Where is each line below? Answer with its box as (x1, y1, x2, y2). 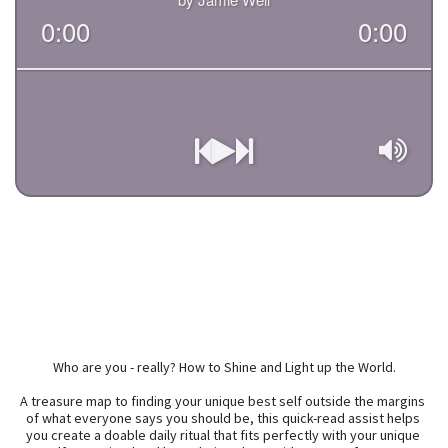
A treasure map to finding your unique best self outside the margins (20, 392, 425, 410)
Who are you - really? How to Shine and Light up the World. (52, 358, 396, 376)
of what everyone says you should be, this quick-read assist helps (25, 409, 420, 427)
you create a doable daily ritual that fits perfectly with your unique (25, 426, 420, 444)
